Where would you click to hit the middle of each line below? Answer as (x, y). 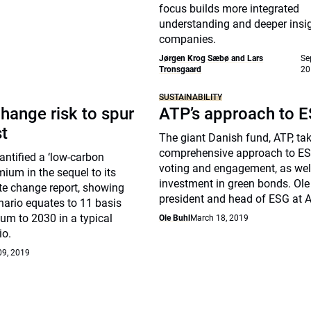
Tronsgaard (180, 69)
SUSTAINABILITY (191, 97)
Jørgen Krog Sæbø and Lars (211, 58)
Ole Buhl (175, 218)
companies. (188, 39)
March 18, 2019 (220, 218)
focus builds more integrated (229, 9)
